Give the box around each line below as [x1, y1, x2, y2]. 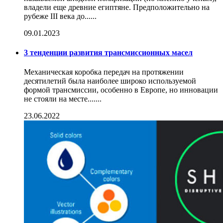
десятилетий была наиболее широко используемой [24, 77, 196, 86]
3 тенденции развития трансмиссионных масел [24, 48, 193, 57]
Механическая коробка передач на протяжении [24, 68, 184, 77]
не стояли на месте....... [24, 95, 102, 104]
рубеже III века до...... [24, 11, 97, 20]
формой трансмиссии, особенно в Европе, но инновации [24, 86, 218, 95]
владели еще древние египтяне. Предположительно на [24, 2, 210, 11]
